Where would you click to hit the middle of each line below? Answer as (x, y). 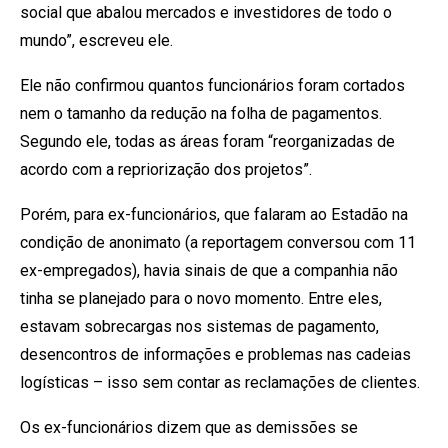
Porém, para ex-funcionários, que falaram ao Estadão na (214, 214)
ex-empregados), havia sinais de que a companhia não (209, 270)
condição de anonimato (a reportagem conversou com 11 (218, 242)
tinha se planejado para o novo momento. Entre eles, (201, 298)
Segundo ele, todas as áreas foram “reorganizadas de (207, 141)
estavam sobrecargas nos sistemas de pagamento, (199, 326)
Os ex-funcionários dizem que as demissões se (189, 427)
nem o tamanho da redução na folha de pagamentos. (201, 113)
